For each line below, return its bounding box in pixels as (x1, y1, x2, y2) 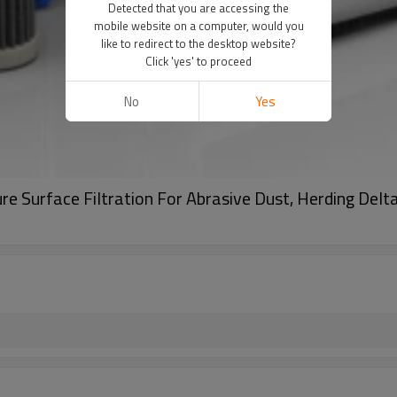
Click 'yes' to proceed (145, 52, 252, 70)
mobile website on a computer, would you (93, 17, 304, 35)
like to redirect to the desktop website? (101, 35, 296, 52)
